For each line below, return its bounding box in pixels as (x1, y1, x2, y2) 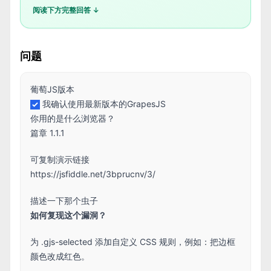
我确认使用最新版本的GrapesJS (42, 99, 166, 109)
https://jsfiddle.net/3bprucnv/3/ (30, 169, 155, 179)
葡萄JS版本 (30, 84, 74, 94)
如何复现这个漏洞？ (30, 210, 106, 220)
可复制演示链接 (30, 154, 90, 165)
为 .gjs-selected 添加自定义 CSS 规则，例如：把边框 (30, 237, 235, 247)
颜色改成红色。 (30, 251, 90, 261)
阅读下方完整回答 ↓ (33, 5, 99, 15)
